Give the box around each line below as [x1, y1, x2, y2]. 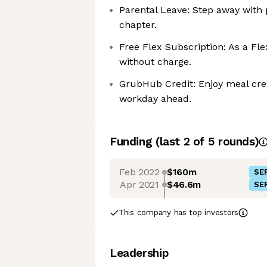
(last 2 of [155, 135, 208, 148]
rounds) [215, 135, 259, 148]
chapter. [119, 19, 157, 30]
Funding [110, 135, 156, 148]
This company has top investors [119, 208, 239, 217]
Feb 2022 [119, 166, 160, 178]
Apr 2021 [120, 178, 159, 190]
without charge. [119, 56, 191, 67]
